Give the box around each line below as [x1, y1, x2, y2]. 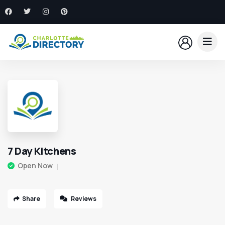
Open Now [18, 161, 53, 171]
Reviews [70, 194, 96, 203]
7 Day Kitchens [8, 144, 76, 158]
